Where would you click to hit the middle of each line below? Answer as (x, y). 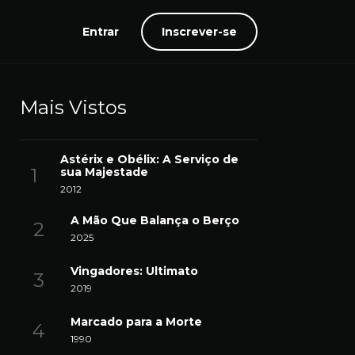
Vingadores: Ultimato (134, 271)
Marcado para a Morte (136, 321)
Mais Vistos (73, 107)
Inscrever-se (199, 32)
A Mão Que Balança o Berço (155, 220)
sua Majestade (105, 172)
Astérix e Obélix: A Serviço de (150, 159)
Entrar (101, 32)
